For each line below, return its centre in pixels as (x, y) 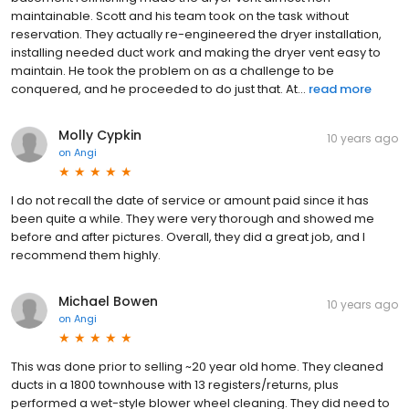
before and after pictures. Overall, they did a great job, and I (188, 237)
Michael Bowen (108, 302)
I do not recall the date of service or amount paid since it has (190, 201)
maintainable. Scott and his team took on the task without (180, 16)
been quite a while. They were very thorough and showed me (193, 219)
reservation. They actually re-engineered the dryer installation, (196, 35)
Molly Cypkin (100, 136)
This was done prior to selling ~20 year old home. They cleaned (197, 367)
